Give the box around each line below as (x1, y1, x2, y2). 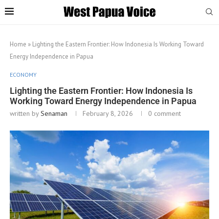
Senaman (41, 109, 67, 118)
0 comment (148, 109, 181, 118)
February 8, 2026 (83, 109, 133, 118)
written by (10, 109, 41, 118)
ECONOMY (10, 70, 37, 78)
